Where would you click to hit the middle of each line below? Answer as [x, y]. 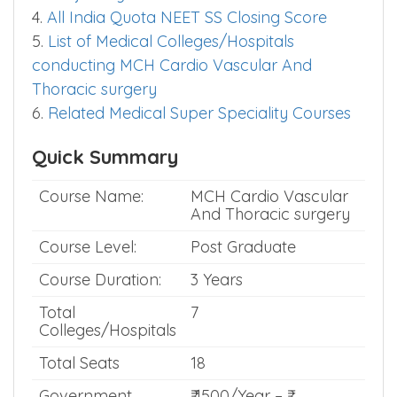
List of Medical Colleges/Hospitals [171, 41]
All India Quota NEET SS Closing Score [187, 17]
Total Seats [79, 363]
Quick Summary [105, 157]
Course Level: [88, 247]
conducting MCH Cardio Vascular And [172, 65]
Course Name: [91, 196]
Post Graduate [243, 247]
